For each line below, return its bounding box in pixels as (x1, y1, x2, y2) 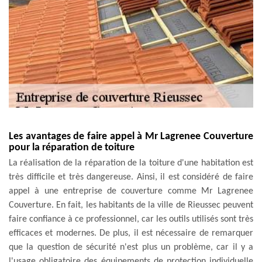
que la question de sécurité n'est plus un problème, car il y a (9, 242, 253, 252)
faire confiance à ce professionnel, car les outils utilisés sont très (9, 214, 253, 224)
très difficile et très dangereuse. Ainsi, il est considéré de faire (9, 172, 253, 182)
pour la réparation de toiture (9, 142, 135, 153)
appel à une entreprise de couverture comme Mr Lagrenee (9, 186, 253, 196)
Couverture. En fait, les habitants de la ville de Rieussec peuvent (9, 200, 253, 210)
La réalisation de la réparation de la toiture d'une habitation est (9, 158, 253, 168)
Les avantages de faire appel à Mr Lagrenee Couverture (9, 130, 253, 142)
